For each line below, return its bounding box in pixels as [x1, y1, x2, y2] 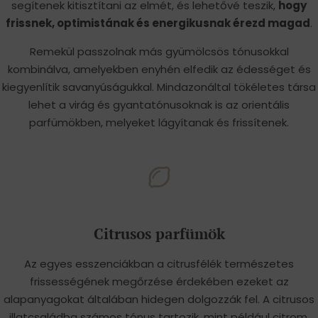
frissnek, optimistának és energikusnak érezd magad [6, 15, 310, 31]
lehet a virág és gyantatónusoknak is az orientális [28, 97, 290, 112]
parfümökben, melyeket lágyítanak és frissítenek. [29, 114, 289, 130]
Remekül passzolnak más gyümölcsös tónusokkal [29, 43, 289, 59]
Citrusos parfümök [93, 223, 225, 243]
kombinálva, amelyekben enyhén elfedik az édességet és [7, 61, 311, 77]
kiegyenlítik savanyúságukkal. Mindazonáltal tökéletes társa [2, 79, 316, 94]
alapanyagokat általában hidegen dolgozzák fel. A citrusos [4, 291, 314, 307]
